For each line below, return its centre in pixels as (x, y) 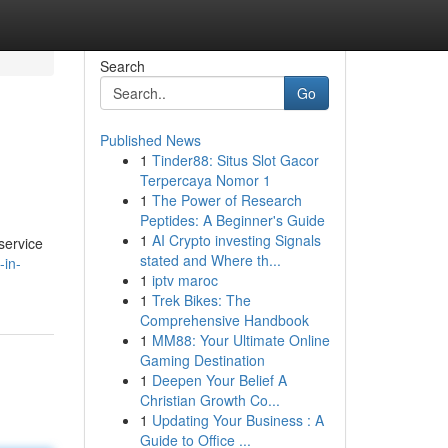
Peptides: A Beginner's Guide (232, 220)
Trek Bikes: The (201, 300)
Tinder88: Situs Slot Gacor (235, 160)
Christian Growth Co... (209, 400)
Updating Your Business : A (237, 420)
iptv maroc (184, 280)
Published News (150, 140)
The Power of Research (226, 200)
